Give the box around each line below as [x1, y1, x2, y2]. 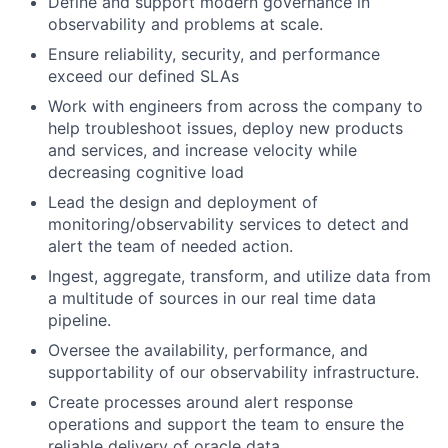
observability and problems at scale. [48, 14, 323, 34]
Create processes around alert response [48, 392, 353, 412]
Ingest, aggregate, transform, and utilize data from [48, 266, 431, 286]
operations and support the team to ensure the [48, 414, 404, 434]
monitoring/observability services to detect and [48, 214, 409, 234]
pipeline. [48, 310, 111, 330]
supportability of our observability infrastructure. [48, 362, 419, 382]
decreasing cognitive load [48, 162, 244, 182]
